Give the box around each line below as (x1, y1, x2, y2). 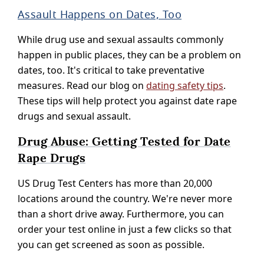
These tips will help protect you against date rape (18, 94, 237, 107)
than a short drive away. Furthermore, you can (18, 207, 224, 220)
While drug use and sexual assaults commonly (18, 32, 223, 46)
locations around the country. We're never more (18, 192, 232, 205)
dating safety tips (146, 78, 223, 92)
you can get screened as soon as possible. (18, 237, 204, 251)
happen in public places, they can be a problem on (18, 48, 241, 61)
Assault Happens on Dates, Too (18, 6, 182, 21)
